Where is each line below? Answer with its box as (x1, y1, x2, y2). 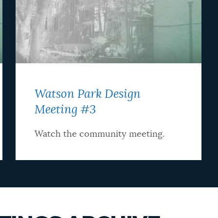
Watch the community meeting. (35, 130, 165, 139)
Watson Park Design (35, 89, 141, 101)
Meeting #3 (35, 104, 96, 116)
